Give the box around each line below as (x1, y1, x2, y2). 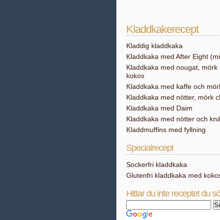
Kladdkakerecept (126, 23, 198, 35)
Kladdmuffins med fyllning (126, 126, 206, 134)
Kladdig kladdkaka (126, 42, 183, 50)
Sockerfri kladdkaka (126, 161, 187, 168)
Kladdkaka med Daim (126, 104, 192, 112)
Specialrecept (126, 143, 173, 153)
